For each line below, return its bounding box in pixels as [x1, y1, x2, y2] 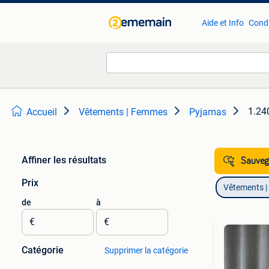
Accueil [26, 106, 57, 118]
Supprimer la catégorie [104, 246, 188, 255]
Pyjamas [189, 106, 226, 118]
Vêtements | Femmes [79, 106, 168, 118]
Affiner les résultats [22, 154, 106, 166]
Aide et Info [201, 18, 244, 28]
